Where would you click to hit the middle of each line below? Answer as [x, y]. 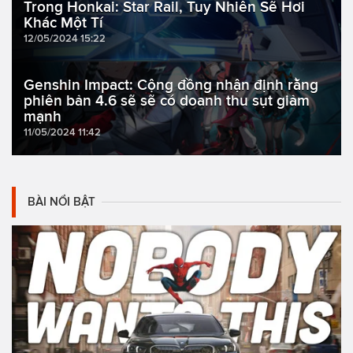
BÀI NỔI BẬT [61, 202]
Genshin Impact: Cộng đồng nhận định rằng [171, 85]
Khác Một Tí [63, 23]
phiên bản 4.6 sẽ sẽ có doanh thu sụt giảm [167, 101]
